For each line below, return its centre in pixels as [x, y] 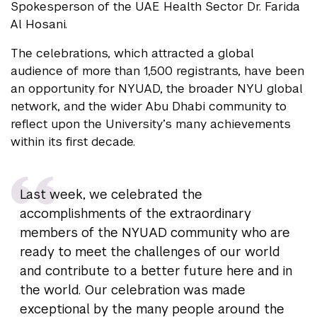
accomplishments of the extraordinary [135, 213]
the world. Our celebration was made [132, 290]
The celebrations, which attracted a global [132, 53]
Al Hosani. [39, 24]
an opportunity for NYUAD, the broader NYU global [157, 88]
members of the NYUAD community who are [155, 232]
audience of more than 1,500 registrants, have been [157, 71]
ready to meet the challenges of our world [150, 252]
